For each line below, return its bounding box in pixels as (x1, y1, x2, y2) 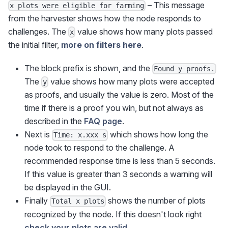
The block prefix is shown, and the (24, 63, 152, 73)
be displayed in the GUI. (24, 182, 111, 193)
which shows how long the (108, 129, 209, 140)
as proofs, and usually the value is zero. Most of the (24, 90, 214, 100)
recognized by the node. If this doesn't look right (24, 209, 202, 219)
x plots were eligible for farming (10, 1, 145, 10)
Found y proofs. (154, 65, 215, 73)
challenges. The (8, 26, 68, 37)
